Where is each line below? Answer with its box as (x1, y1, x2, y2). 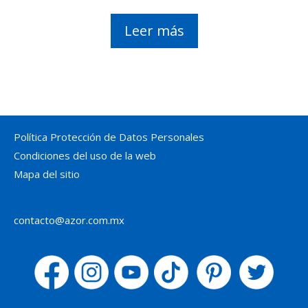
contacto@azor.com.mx (14, 212, 124, 227)
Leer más (124, 21, 184, 40)
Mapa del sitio (14, 166, 80, 181)
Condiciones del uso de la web (14, 148, 156, 162)
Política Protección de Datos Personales (14, 129, 204, 144)
